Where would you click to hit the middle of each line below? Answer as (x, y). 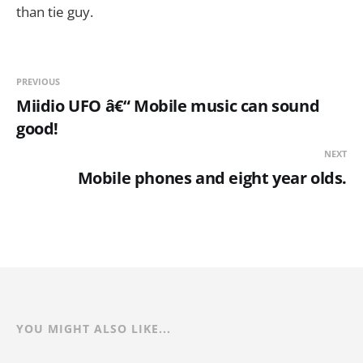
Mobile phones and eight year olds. (212, 178)
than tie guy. (55, 12)
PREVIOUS (38, 82)
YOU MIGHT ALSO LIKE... (94, 329)
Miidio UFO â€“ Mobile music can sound (168, 106)
